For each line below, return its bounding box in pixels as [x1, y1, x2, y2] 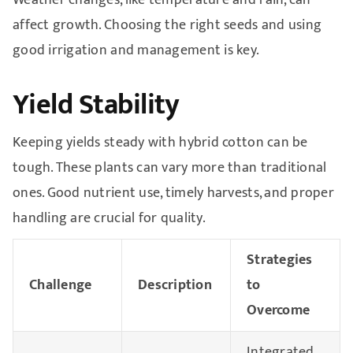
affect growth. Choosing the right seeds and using [12, 13, 322, 38]
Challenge [28, 273, 92, 298]
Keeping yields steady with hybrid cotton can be [12, 131, 308, 155]
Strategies [246, 248, 313, 273]
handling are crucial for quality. [12, 206, 206, 231]
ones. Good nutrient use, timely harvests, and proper [12, 181, 335, 206]
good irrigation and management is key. [12, 39, 260, 63]
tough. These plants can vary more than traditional [12, 156, 327, 180]
